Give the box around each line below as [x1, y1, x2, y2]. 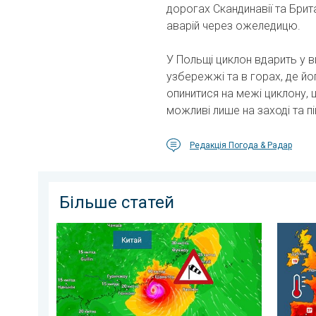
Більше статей [59, 193, 174, 213]
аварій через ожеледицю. [166, 19, 300, 33]
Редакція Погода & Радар [190, 140, 292, 151]
